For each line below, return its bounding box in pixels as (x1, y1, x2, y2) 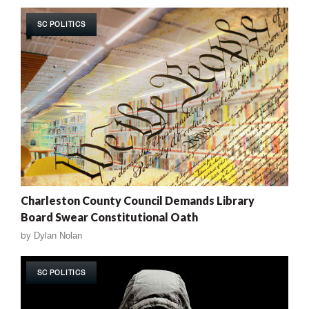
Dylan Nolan (34, 230, 82, 241)
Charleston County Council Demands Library (21, 193, 255, 207)
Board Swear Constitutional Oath (21, 210, 198, 223)
